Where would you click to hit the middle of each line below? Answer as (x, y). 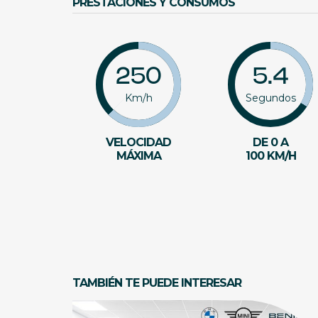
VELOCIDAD (139, 142)
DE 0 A (271, 142)
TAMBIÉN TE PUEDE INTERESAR (157, 283)
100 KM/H (270, 156)
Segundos (270, 98)
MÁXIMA (138, 156)
